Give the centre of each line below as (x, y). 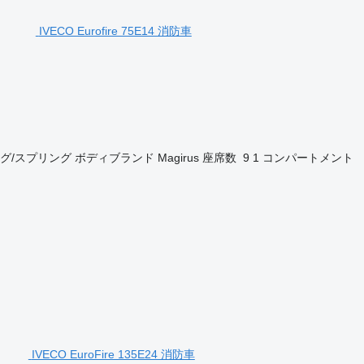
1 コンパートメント (303, 157)
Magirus (178, 157)
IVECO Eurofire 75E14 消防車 (115, 30)
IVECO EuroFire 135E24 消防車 (113, 354)
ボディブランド (114, 157)
